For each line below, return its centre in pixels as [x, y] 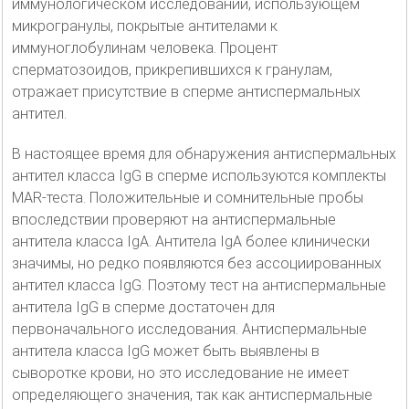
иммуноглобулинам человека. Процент [145, 47]
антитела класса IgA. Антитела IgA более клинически [191, 241]
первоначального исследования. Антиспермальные [189, 329]
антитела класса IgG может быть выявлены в [166, 351]
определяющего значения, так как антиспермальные [192, 394]
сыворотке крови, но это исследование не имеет [180, 372]
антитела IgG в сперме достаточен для [143, 307]
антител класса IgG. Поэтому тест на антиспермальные [199, 285]
